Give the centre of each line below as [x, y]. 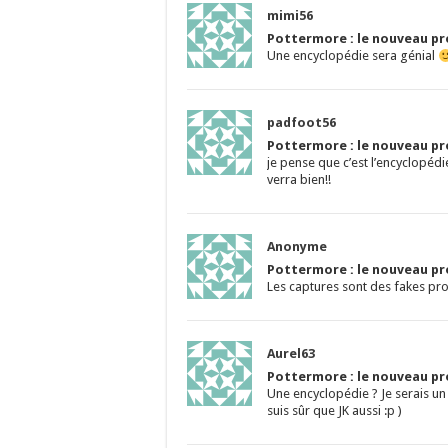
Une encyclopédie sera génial [352, 56]
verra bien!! [299, 180]
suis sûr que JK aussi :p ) [334, 411]
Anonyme [297, 247]
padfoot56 [301, 123]
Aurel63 [291, 354]
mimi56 [290, 16]
